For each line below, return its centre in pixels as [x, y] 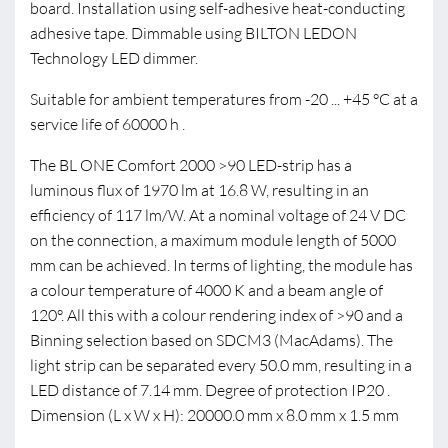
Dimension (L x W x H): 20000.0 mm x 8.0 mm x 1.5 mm [214, 415]
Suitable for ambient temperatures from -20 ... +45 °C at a [224, 99]
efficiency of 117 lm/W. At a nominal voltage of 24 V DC [218, 215]
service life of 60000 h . [107, 124]
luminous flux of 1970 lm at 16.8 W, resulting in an [199, 190]
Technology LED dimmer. [114, 58]
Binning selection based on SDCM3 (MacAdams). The [211, 340]
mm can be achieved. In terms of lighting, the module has [221, 265]
